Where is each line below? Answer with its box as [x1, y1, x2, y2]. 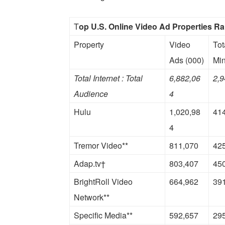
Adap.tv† [74, 158, 105, 170]
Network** [74, 191, 109, 203]
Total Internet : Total [74, 72, 143, 84]
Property [74, 39, 104, 51]
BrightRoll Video [74, 176, 133, 188]
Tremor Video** [74, 140, 128, 152]
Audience [74, 88, 108, 100]
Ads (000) [169, 54, 204, 66]
